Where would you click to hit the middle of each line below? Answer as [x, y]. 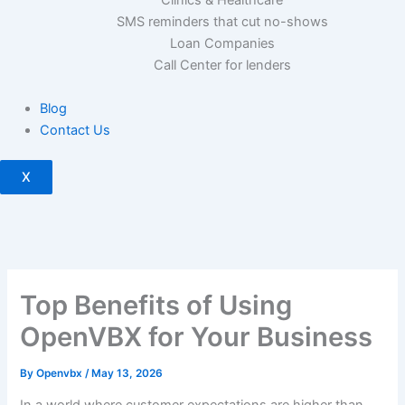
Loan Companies [222, 43]
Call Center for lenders [222, 65]
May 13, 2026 [127, 373]
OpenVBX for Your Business [197, 336]
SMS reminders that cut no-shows [222, 21]
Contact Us [75, 130]
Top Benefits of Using [156, 305]
